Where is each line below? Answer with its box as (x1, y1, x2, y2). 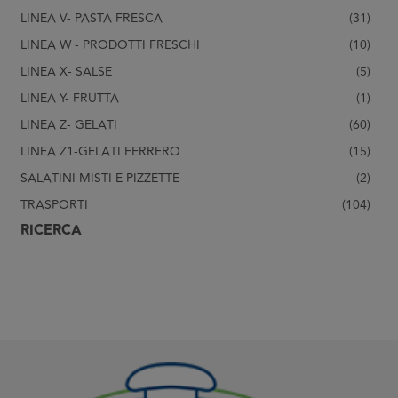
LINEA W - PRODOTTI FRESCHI (20, 35, 200, 54)
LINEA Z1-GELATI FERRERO (20, 141, 180, 161)
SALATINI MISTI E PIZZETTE (20, 168, 179, 187)
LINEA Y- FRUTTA (20, 88, 119, 107)
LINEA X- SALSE (20, 61, 112, 81)
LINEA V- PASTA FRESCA (20, 8, 163, 28)
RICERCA (20, 219, 82, 242)
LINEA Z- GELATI (20, 115, 117, 134)
